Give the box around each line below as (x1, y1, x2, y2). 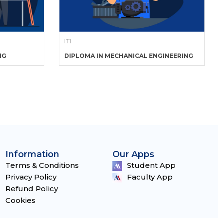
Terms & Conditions (5, 161, 79, 170)
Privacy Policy (5, 172, 56, 182)
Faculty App (127, 172, 173, 182)
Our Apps (112, 149, 154, 160)
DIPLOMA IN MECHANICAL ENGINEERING (64, 52, 193, 59)
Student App (127, 161, 176, 170)
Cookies (5, 196, 36, 205)
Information (5, 149, 59, 160)
